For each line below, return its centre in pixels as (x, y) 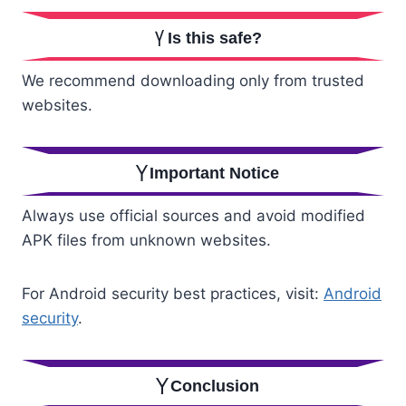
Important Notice (215, 173)
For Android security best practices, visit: (173, 293)
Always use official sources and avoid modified (193, 215)
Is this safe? (214, 39)
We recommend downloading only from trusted (193, 81)
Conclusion (214, 386)
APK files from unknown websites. (146, 240)
